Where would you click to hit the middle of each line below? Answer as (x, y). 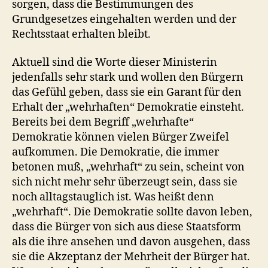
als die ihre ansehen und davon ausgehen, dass (131, 242)
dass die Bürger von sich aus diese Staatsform (127, 227)
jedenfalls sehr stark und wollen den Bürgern (128, 77)
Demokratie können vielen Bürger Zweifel (121, 137)
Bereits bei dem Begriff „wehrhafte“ (103, 122)
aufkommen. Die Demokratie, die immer (115, 152)
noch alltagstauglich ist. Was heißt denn (113, 197)
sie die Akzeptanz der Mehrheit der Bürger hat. (131, 257)
